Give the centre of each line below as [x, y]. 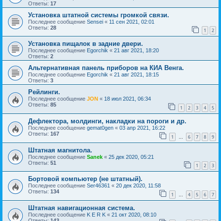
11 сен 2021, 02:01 [132, 21]
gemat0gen [100, 128]
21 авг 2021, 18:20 [136, 51]
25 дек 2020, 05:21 [131, 157]
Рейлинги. [44, 92]
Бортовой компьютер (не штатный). [85, 179]
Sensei [95, 21]
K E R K [96, 214]
